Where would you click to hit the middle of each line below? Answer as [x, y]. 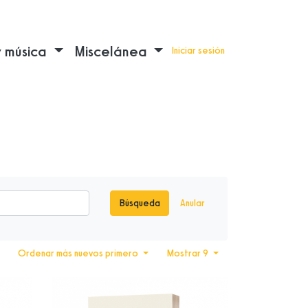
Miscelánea [112, 51]
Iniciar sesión [198, 51]
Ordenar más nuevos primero [79, 254]
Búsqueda [140, 203]
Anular [192, 203]
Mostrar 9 [188, 254]
